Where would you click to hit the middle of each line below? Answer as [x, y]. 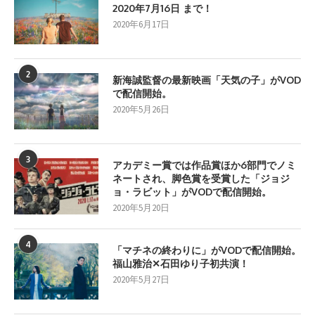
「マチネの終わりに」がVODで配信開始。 [207, 250]
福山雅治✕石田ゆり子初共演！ [181, 263]
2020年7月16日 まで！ [162, 8]
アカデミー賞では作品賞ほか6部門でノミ [204, 165]
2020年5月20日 [141, 208]
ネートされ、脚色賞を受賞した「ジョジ [201, 178]
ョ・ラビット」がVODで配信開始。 [192, 192]
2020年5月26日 [141, 109]
